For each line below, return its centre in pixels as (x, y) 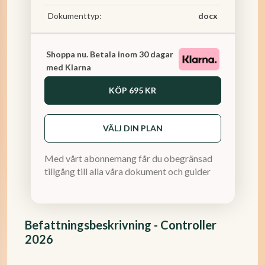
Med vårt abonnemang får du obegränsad (128, 158)
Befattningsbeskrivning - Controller (121, 225)
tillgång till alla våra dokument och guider (127, 171)
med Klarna (68, 67)
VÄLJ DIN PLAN (132, 128)
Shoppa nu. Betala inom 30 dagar (109, 54)
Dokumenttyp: (75, 16)
